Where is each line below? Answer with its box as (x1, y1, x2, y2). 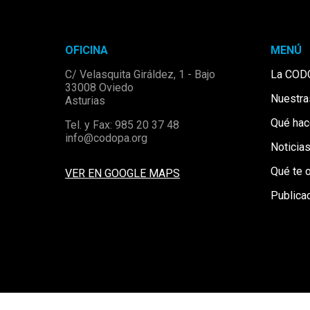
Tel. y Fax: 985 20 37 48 (65, 118, 180, 131)
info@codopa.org (65, 131, 148, 145)
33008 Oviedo (65, 81, 134, 94)
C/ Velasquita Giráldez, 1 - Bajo (65, 68, 216, 81)
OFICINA (65, 44, 109, 57)
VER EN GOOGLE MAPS (65, 167, 181, 180)
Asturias (65, 94, 106, 107)
